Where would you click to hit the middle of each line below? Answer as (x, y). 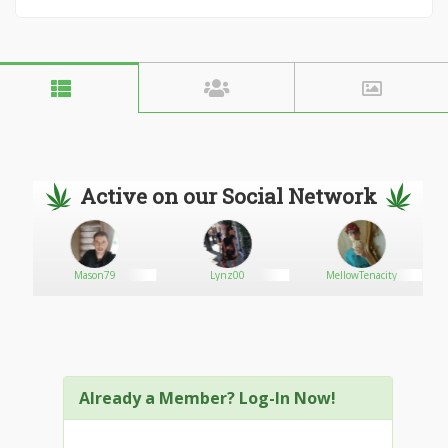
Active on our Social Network (228, 196)
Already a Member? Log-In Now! (207, 398)
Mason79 (94, 275)
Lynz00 (228, 275)
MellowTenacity (361, 275)
